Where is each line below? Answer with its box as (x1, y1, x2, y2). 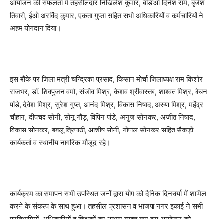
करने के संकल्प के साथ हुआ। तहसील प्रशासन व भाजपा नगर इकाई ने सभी (10, 201, 203, 211)
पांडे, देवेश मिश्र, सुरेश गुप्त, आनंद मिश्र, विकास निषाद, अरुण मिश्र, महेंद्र (10, 100, 203, 109)
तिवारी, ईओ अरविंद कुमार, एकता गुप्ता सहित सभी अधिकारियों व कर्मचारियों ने (10, 11, 203, 21)
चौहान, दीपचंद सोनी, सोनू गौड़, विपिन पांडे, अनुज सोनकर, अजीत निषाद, (10, 112, 195, 122)
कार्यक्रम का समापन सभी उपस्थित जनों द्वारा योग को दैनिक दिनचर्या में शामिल (10, 189, 206, 198)
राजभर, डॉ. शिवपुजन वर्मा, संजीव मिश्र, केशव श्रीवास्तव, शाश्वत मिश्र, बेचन (10, 87, 207, 97)
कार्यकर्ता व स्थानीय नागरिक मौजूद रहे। (10, 138, 110, 148)
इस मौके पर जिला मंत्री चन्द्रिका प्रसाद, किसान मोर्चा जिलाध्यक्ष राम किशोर (10, 74, 203, 84)
